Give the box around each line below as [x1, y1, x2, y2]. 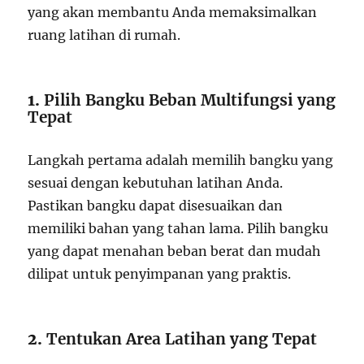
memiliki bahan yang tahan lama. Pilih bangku [28, 219, 329, 236]
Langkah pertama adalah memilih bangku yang [28, 151, 334, 168]
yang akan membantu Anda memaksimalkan [28, 3, 318, 20]
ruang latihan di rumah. [28, 26, 181, 43]
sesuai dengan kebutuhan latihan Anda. [28, 174, 284, 191]
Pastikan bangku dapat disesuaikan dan [28, 197, 284, 214]
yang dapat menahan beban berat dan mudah [28, 242, 322, 259]
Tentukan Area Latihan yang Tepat [46, 328, 318, 349]
